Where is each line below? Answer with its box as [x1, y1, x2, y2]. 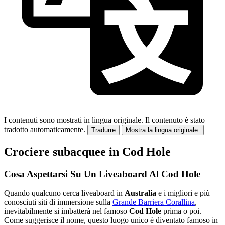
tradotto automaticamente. [4, 125, 85, 134]
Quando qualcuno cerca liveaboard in [4, 189, 125, 198]
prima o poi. [161, 207, 201, 216]
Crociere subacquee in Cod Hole [4, 145, 171, 158]
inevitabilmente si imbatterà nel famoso [4, 207, 129, 216]
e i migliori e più [156, 189, 210, 198]
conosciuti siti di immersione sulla [4, 198, 113, 207]
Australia [125, 189, 156, 198]
